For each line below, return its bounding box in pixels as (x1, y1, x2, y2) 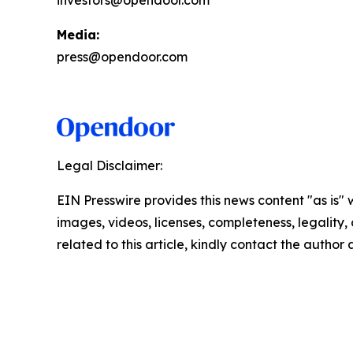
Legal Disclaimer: (57, 158, 162, 174)
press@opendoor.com (57, 49, 188, 65)
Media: (57, 27, 99, 43)
